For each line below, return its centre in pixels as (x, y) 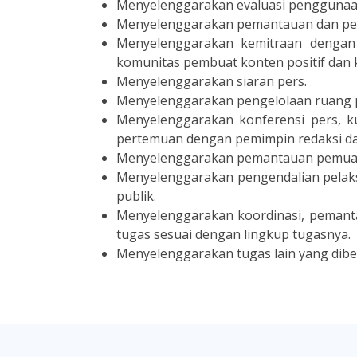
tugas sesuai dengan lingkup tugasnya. (233, 234)
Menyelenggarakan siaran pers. (212, 81)
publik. (136, 196)
